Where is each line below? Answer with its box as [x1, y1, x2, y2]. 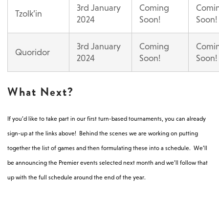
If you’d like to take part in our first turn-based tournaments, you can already [7, 115, 206, 122]
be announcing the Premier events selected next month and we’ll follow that [7, 159, 208, 166]
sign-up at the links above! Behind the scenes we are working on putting [7, 130, 198, 137]
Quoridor [15, 47, 50, 57]
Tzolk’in [15, 8, 42, 19]
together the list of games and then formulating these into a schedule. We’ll [7, 144, 207, 152]
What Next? [7, 83, 74, 101]
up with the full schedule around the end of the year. [7, 174, 146, 181]
